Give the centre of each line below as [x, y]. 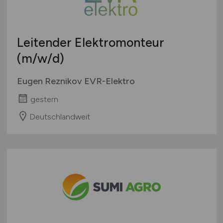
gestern [44, 100]
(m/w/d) [40, 58]
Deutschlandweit [59, 116]
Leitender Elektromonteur [90, 43]
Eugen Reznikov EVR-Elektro [76, 81]
